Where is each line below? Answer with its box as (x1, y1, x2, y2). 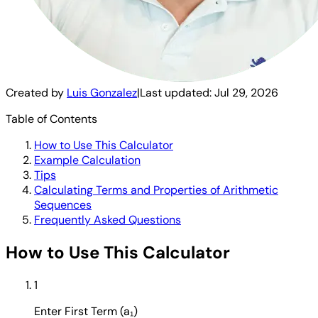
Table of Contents (6, 111, 97, 126)
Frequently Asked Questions (34, 212, 181, 227)
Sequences (34, 197, 92, 212)
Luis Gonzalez (67, 84, 137, 100)
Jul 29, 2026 (214, 84, 278, 100)
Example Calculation (34, 152, 141, 168)
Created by (6, 84, 67, 100)
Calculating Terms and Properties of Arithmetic (34, 182, 278, 197)
